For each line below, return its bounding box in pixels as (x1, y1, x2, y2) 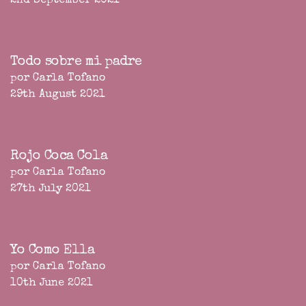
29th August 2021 (10, 89, 105, 101)
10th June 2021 (10, 278, 93, 290)
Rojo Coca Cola (10, 150, 108, 164)
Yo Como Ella (10, 244, 95, 258)
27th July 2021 (10, 184, 91, 195)
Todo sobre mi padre (10, 55, 142, 70)
